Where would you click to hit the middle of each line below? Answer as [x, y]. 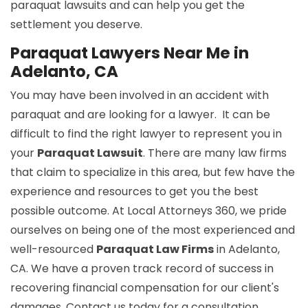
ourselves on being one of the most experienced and [153, 230]
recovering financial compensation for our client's [145, 288]
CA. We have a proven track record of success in [142, 269]
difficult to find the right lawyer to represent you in [146, 134]
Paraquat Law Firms [155, 250]
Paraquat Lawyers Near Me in [130, 53]
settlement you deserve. [76, 25]
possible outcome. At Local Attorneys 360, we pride [148, 211]
